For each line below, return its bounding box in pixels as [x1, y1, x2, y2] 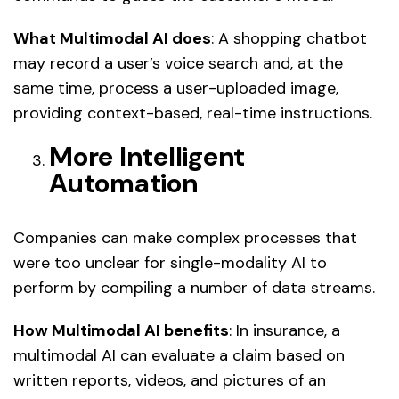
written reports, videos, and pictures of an [13, 369, 326, 391]
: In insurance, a [229, 319, 340, 341]
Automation [49, 165, 198, 200]
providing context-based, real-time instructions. [13, 102, 372, 124]
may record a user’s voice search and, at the [13, 52, 343, 74]
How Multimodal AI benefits [13, 319, 229, 341]
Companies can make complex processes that [13, 226, 357, 248]
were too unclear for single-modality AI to [13, 251, 327, 273]
